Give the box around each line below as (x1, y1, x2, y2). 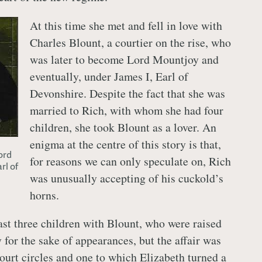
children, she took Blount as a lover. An (29, 119, 216, 135)
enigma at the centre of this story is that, (29, 136, 221, 152)
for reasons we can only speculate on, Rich (29, 153, 231, 169)
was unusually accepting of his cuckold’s (29, 170, 223, 186)
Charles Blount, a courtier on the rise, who (29, 34, 231, 50)
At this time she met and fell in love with (29, 17, 222, 33)
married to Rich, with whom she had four (29, 102, 223, 118)
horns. (29, 187, 59, 203)
